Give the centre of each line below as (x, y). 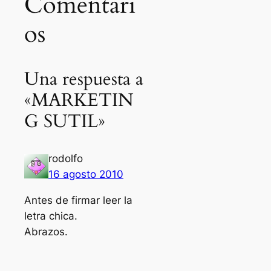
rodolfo (66, 158)
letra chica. (51, 216)
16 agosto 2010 (86, 174)
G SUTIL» (65, 122)
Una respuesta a (84, 80)
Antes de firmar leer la (78, 200)
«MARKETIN (79, 101)
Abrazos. (46, 231)
